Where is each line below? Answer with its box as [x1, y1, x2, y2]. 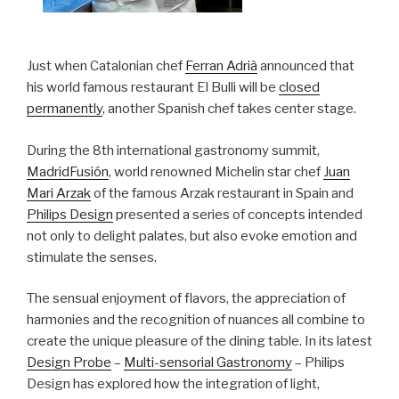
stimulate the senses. [27, 248, 157, 265]
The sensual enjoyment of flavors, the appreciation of [27, 290, 346, 307]
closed [279, 79, 320, 96]
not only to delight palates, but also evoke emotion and [27, 227, 357, 244]
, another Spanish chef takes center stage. [102, 101, 356, 118]
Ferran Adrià [185, 58, 257, 75]
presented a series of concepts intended [113, 206, 362, 223]
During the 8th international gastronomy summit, [27, 142, 320, 159]
